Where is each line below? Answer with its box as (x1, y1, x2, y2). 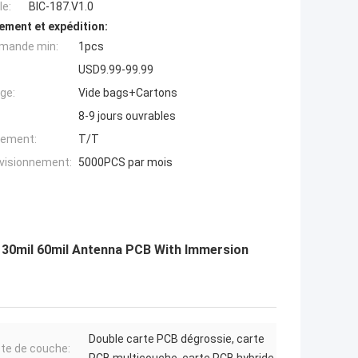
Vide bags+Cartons (78, 86, 177, 100)
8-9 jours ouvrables (78, 109, 176, 123)
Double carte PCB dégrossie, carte (89, 332, 265, 346)
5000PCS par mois (78, 156, 173, 169)
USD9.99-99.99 (78, 63, 153, 77)
